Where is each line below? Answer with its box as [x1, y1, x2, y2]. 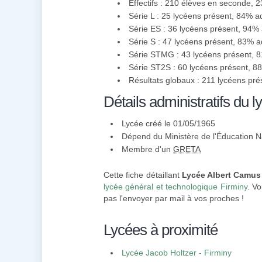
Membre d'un [122, 144, 173, 154]
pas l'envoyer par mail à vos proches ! [104, 194, 244, 203]
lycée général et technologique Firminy [104, 182, 247, 191]
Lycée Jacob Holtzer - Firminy [122, 248, 232, 257]
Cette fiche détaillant [104, 170, 182, 180]
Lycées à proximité [104, 221, 218, 239]
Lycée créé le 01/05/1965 [122, 119, 215, 128]
